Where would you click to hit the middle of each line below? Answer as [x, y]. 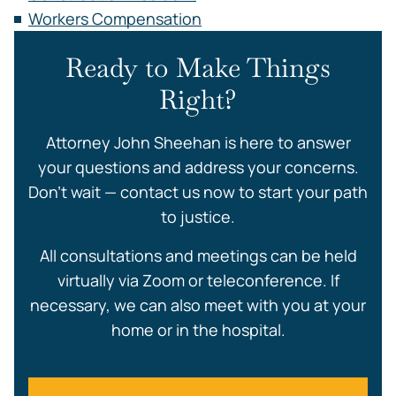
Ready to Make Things [198, 68]
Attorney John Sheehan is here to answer [198, 142]
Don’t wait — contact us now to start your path [198, 192]
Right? [198, 99]
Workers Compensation [115, 19]
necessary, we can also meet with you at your [198, 305]
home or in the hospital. [198, 330]
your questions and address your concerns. [198, 167]
